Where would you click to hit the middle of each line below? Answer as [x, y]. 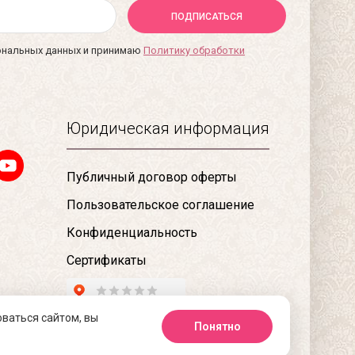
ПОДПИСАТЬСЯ [207, 16]
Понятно [217, 326]
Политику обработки [194, 50]
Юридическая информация [168, 128]
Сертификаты [106, 260]
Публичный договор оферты [151, 177]
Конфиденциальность [132, 232]
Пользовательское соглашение [160, 204]
